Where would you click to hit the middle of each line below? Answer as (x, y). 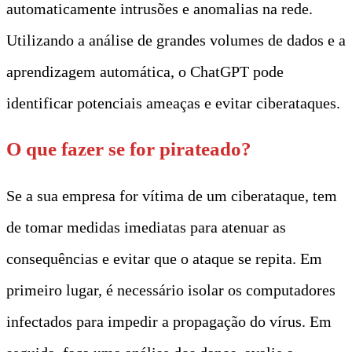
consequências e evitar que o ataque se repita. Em (164, 258)
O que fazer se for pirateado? (129, 148)
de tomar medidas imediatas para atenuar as (146, 227)
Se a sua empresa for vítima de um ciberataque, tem (172, 195)
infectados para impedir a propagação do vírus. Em (169, 321)
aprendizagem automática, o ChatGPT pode (145, 71)
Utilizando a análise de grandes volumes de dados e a (176, 40)
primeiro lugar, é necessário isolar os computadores (171, 290)
